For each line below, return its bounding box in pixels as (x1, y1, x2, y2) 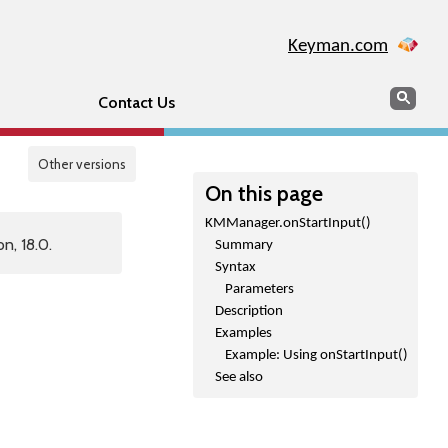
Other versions (38, 156, 126, 172)
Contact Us (97, 93, 175, 112)
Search (389, 86, 435, 105)
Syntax (215, 260, 256, 275)
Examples (215, 326, 272, 341)
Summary (215, 238, 273, 253)
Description (215, 304, 283, 319)
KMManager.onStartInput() (205, 216, 371, 231)
